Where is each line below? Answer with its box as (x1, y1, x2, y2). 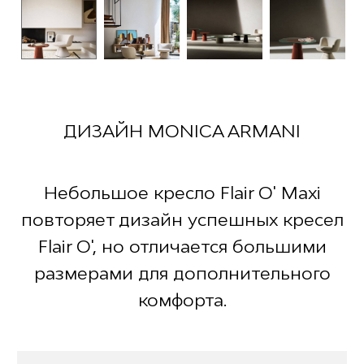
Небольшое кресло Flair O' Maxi (43, 182, 321, 204)
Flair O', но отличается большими (37, 236, 327, 258)
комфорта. (137, 289, 227, 311)
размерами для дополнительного (33, 262, 331, 284)
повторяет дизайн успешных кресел (20, 209, 344, 231)
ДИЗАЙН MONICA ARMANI (63, 120, 301, 142)
